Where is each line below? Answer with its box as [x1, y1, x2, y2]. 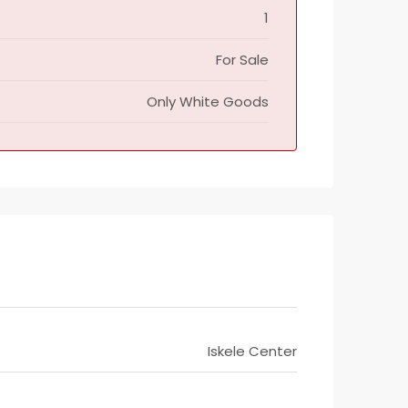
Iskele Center [208, 342, 297, 361]
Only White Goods [147, 92, 269, 111]
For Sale [216, 50, 269, 69]
